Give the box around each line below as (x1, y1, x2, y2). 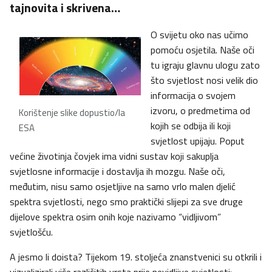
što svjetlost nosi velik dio (151, 73, 258, 88)
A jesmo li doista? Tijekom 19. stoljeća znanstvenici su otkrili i (10, 250, 262, 265)
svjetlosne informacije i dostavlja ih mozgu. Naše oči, (10, 164, 225, 179)
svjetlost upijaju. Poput (151, 134, 245, 149)
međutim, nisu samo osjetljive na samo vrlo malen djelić (10, 179, 236, 194)
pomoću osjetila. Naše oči (151, 42, 254, 58)
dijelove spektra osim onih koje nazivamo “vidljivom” (10, 209, 221, 225)
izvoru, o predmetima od (151, 103, 250, 118)
